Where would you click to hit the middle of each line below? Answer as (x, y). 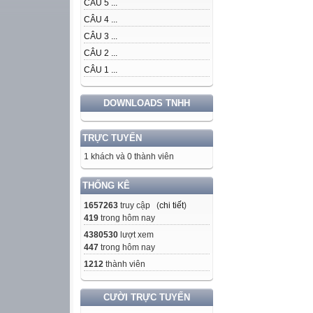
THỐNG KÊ (106, 186)
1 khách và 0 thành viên (129, 157)
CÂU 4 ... (101, 20)
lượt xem (136, 235)
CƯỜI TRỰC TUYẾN (147, 298)
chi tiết (172, 206)
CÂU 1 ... (101, 70)
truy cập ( (139, 206)
